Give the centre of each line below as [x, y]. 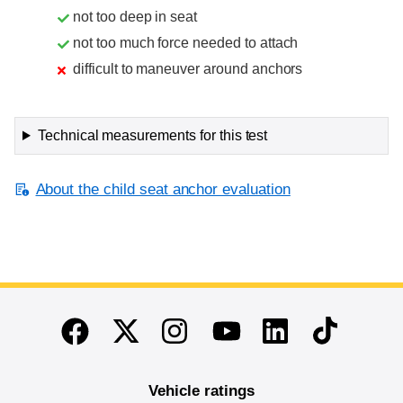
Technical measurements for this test [152, 136]
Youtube [244, 330]
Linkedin [296, 329]
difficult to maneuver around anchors [188, 69]
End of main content [90, 318]
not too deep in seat [135, 17]
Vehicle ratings [201, 391]
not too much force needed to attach [186, 43]
